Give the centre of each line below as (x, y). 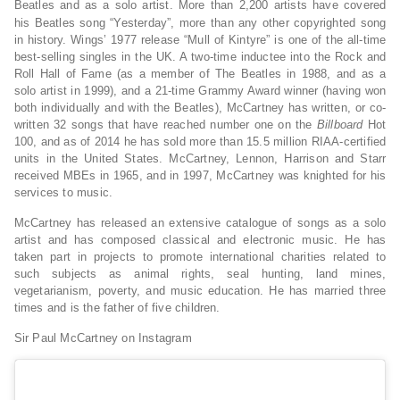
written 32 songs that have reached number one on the (165, 125)
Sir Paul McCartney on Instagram (103, 338)
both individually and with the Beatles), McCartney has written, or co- (200, 108)
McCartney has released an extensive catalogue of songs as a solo (200, 223)
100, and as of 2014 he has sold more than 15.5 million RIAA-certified (200, 142)
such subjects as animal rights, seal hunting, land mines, (200, 274)
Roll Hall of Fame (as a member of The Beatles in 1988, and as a (200, 74)
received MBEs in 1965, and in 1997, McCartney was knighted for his (200, 176)
